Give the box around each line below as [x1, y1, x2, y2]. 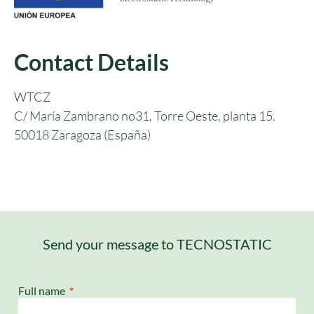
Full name [18, 284, 67, 298]
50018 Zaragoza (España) [14, 127, 151, 143]
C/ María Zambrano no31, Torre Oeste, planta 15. [14, 108, 275, 124]
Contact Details [14, 48, 169, 76]
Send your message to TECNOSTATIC [42, 235, 272, 252]
